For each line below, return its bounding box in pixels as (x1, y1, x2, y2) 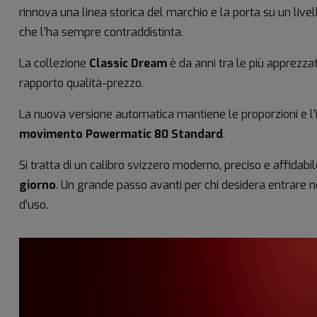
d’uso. (19, 197, 48, 212)
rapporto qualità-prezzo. (19, 75, 144, 91)
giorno (19, 177, 56, 192)
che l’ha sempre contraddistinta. (19, 24, 183, 40)
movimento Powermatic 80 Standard (19, 126, 223, 142)
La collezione (19, 55, 89, 71)
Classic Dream (89, 55, 167, 71)
